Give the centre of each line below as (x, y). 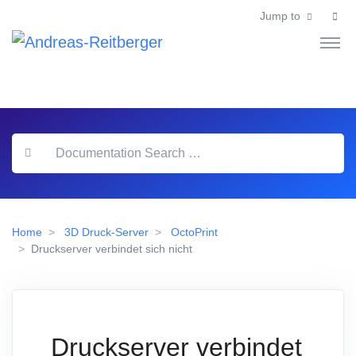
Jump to (280, 16)
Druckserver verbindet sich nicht (112, 249)
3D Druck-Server (106, 232)
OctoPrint (194, 232)
